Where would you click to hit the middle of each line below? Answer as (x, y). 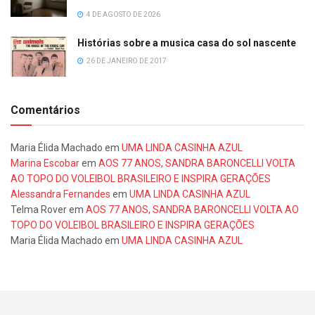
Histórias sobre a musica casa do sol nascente (187, 43)
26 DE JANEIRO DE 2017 (126, 61)
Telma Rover (39, 210)
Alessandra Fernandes (60, 194)
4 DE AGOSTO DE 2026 (123, 15)
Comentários (45, 110)
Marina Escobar (45, 163)
